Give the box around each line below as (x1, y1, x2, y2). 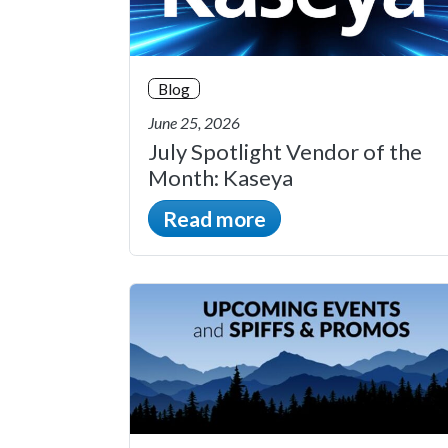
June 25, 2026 (148, 112, 240, 132)
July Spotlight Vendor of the (148, 138, 422, 166)
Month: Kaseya (148, 164, 293, 192)
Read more (163, 206, 266, 232)
